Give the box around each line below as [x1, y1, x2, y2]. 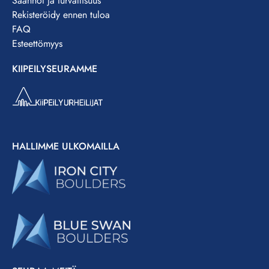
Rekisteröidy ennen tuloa [12, 7, 110, 22]
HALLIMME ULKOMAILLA [12, 139, 119, 153]
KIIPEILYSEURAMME [12, 61, 97, 76]
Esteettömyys [12, 36, 62, 50]
